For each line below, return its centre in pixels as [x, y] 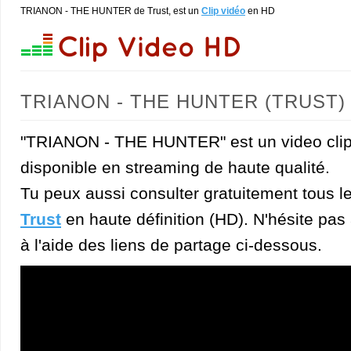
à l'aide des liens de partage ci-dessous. [171, 245]
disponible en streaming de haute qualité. [175, 167]
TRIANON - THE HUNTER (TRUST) [183, 101]
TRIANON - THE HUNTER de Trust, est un [111, 11]
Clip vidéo [223, 11]
